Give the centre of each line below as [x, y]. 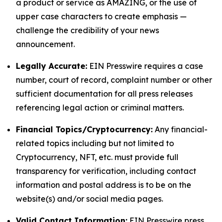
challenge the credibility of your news [87, 30]
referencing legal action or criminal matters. [100, 108]
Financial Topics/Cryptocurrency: [84, 129]
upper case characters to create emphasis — [101, 16]
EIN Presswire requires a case [145, 66]
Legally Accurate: [52, 66]
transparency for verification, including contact [106, 171]
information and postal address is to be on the [104, 185]
